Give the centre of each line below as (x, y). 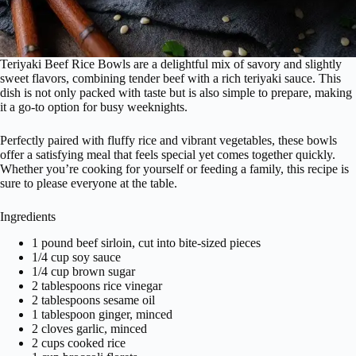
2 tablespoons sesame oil (93, 300)
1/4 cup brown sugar (83, 271)
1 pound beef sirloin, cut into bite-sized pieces (146, 243)
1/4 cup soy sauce (76, 257)
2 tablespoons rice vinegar (97, 286)
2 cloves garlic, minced (89, 329)
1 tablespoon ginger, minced (102, 314)
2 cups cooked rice (79, 343)
